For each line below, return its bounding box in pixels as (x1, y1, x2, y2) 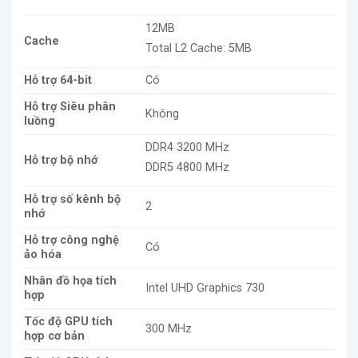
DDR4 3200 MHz (145, 140, 230, 154)
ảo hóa (24, 247, 62, 261)
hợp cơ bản (24, 328, 85, 343)
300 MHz (145, 321, 193, 336)
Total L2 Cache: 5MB (145, 42, 253, 56)
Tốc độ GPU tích (24, 314, 113, 328)
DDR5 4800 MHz (145, 161, 230, 175)
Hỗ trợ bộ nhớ (24, 153, 97, 167)
